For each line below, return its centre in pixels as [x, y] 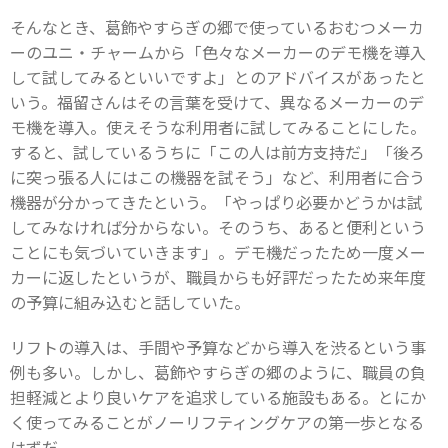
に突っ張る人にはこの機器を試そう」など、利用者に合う [217, 177]
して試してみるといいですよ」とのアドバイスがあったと [218, 77]
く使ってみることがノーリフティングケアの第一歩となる [217, 422]
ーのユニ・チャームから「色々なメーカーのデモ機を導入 [218, 52]
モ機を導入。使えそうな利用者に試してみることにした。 [218, 127]
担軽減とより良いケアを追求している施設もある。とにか [218, 397]
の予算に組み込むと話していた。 [130, 302]
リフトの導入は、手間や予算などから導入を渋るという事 [218, 347]
